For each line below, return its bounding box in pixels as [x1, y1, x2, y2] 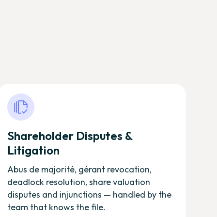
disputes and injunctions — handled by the [7, 188, 171, 200]
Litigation [7, 142, 60, 157]
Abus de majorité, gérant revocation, [7, 163, 152, 175]
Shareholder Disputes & [7, 128, 132, 143]
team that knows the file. [7, 201, 106, 213]
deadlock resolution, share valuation [7, 176, 150, 187]
